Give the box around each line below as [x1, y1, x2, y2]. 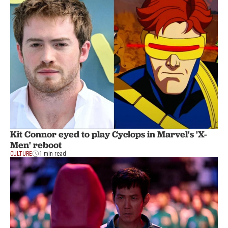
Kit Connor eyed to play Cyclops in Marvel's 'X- [10, 128, 207, 140]
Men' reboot [10, 138, 62, 151]
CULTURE [10, 150, 32, 157]
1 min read [39, 150, 66, 157]
